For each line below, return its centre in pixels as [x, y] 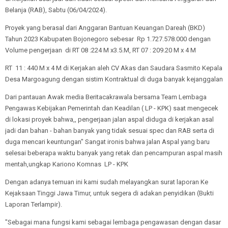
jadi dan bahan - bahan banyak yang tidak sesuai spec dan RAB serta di [110, 131]
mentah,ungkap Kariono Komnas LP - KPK [67, 164]
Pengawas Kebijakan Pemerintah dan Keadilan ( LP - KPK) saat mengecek [112, 108]
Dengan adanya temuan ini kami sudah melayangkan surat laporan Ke [107, 182]
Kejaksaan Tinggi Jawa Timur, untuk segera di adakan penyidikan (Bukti [109, 193]
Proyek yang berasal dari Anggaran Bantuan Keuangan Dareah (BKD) [105, 28]
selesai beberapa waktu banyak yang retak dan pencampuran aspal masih [114, 153]
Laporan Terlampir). [34, 204]
